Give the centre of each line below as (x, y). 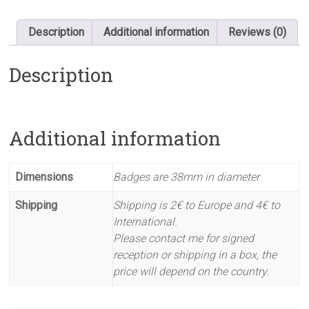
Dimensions (44, 177)
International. (146, 221)
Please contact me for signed (184, 238)
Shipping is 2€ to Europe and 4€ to (197, 205)
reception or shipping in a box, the (195, 255)
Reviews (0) (258, 32)
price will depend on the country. (191, 271)
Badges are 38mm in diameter (187, 177)
